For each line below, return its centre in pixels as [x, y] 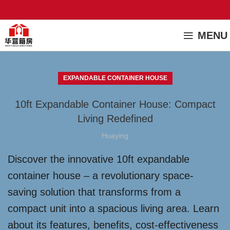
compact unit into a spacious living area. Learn [113, 208]
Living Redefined [115, 119]
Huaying [115, 136]
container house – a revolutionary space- [101, 176]
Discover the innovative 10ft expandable [99, 159]
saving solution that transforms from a [94, 192]
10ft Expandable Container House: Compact [115, 104]
